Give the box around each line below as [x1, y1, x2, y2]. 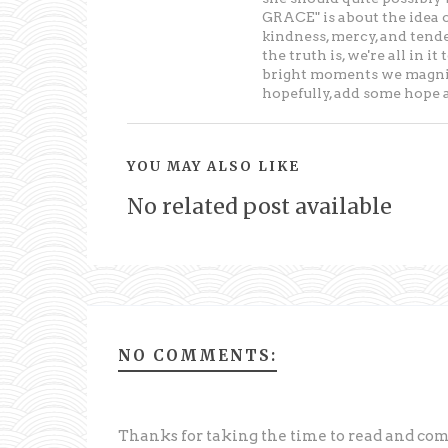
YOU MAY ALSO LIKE [127, 157, 300, 175]
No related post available [127, 192, 392, 220]
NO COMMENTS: [117, 345, 277, 365]
